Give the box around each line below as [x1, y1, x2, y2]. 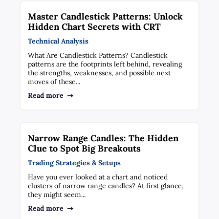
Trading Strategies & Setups [28, 158, 121, 167]
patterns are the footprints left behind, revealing [28, 59, 183, 68]
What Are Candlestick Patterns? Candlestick [28, 50, 168, 60]
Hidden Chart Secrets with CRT [28, 21, 161, 32]
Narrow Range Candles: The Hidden [28, 132, 179, 144]
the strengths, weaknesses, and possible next [28, 68, 171, 77]
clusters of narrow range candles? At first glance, [28, 181, 184, 190]
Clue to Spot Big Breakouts [28, 142, 141, 154]
